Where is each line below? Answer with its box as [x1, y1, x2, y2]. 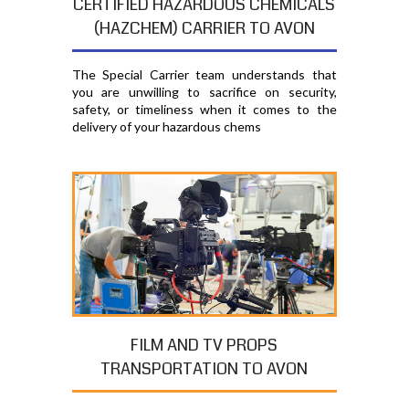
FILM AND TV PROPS [131, 333, 278, 358]
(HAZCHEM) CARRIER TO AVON [93, 16, 315, 40]
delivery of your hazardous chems [71, 118, 261, 134]
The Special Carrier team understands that [71, 66, 337, 82]
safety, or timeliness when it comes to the [71, 100, 337, 117]
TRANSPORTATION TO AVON [100, 357, 309, 382]
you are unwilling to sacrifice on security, [71, 83, 337, 100]
